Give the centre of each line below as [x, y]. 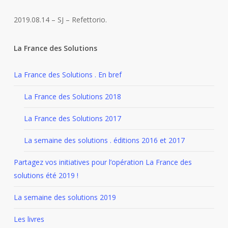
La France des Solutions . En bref [67, 75]
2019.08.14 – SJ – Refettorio [59, 20]
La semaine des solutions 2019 [65, 197]
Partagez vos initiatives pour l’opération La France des [103, 162]
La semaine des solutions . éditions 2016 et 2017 [104, 140]
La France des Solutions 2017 [72, 118]
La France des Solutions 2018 [72, 96]
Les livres [29, 219]
